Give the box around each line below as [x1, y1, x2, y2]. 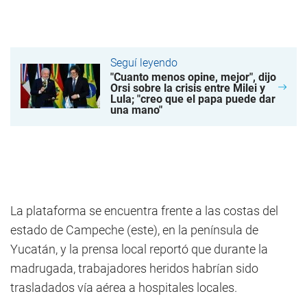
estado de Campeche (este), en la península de [10, 223, 258, 237]
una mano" [110, 103, 162, 116]
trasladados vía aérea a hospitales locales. [10, 280, 237, 295]
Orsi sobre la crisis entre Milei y [110, 82, 265, 95]
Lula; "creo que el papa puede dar [110, 93, 275, 106]
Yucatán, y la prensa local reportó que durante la [10, 242, 268, 256]
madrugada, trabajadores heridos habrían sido [10, 261, 258, 275]
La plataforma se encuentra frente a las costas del [10, 204, 278, 218]
